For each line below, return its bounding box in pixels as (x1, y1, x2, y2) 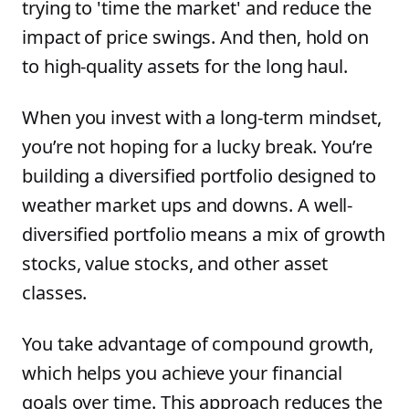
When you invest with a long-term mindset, (22, 105, 383, 130)
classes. (22, 280, 88, 305)
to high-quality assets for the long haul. (22, 54, 349, 79)
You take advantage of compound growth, (22, 331, 374, 356)
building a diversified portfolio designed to (22, 163, 376, 188)
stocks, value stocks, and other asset (22, 251, 329, 276)
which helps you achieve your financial (22, 361, 343, 385)
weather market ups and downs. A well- (22, 193, 353, 217)
